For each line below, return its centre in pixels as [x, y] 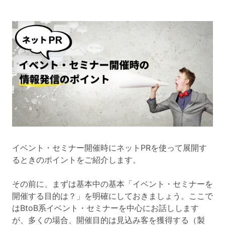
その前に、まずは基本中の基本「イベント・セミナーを [113, 184]
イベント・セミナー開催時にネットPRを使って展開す [109, 148]
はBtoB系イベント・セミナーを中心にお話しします [105, 208]
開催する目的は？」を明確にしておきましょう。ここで [113, 196]
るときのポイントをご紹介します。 [76, 160]
